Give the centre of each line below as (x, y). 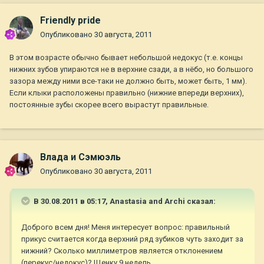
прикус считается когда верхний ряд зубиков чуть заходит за (132, 239)
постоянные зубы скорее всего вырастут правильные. (109, 105)
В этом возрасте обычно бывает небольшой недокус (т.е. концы (126, 58)
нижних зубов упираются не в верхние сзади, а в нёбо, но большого (131, 70)
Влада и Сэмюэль (80, 157)
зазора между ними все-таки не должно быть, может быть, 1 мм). (128, 81)
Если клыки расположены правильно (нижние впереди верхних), (127, 93)
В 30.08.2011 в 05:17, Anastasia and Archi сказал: (124, 202)
